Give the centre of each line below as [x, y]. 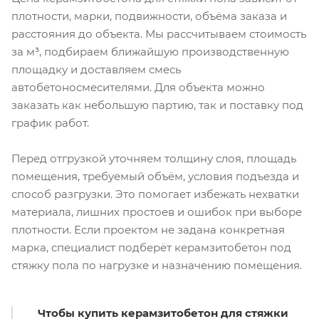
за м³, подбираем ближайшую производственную [150, 51]
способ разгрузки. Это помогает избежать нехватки [155, 194]
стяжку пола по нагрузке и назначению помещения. [157, 265]
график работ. [50, 122]
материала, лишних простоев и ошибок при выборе [157, 211]
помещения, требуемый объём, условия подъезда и [155, 176]
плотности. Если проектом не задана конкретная [148, 229]
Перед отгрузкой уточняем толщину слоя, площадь [154, 158]
